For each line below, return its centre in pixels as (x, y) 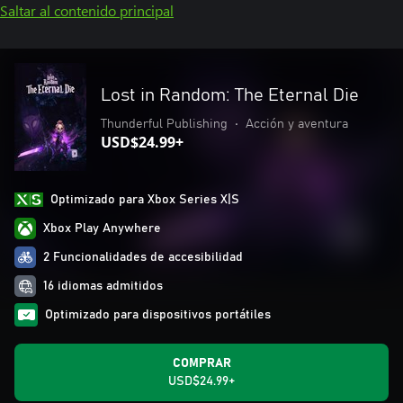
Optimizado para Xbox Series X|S (145, 200)
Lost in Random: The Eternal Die (230, 95)
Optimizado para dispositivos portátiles (158, 315)
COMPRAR (201, 363)
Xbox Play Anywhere (102, 228)
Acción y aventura (297, 124)
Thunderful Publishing (164, 124)
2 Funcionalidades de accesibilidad (143, 257)
